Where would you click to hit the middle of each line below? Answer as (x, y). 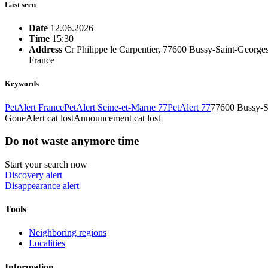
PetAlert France (34, 107)
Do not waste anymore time (72, 141)
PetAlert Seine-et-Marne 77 (116, 107)
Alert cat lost (50, 118)
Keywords (22, 84)
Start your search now (46, 164)
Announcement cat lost (117, 118)
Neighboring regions (68, 233)
